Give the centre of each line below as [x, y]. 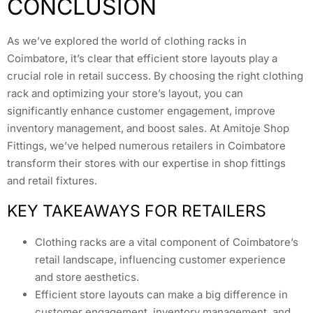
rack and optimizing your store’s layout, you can [125, 94]
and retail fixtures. [52, 181]
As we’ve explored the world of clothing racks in [127, 41]
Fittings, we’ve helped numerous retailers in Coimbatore [146, 146]
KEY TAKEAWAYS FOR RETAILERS [137, 211]
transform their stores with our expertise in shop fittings [146, 163]
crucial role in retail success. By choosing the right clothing [155, 76]
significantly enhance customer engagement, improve [141, 111]
